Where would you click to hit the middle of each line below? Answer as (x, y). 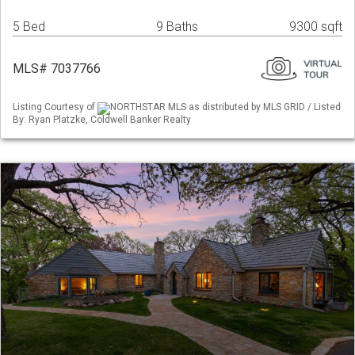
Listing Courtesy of (55, 107)
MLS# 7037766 (57, 69)
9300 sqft (316, 27)
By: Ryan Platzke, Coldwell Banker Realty (102, 119)
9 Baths (177, 27)
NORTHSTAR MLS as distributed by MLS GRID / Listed (225, 107)
